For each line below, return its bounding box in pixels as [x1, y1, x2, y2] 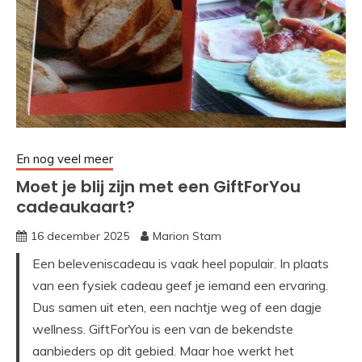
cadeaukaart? [16, 196, 135, 219]
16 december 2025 [31, 229, 129, 244]
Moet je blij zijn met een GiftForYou [16, 175, 301, 199]
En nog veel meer [16, 151, 113, 167]
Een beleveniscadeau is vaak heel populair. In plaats [32, 255, 329, 272]
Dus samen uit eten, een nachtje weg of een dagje [32, 299, 322, 316]
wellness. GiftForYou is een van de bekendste [32, 321, 293, 338]
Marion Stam [153, 229, 221, 244]
